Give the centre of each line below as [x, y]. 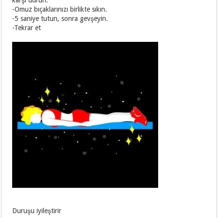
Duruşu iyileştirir [37, 211]
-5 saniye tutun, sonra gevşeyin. [60, 19]
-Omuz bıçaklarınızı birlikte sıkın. [60, 9]
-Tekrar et [27, 28]
